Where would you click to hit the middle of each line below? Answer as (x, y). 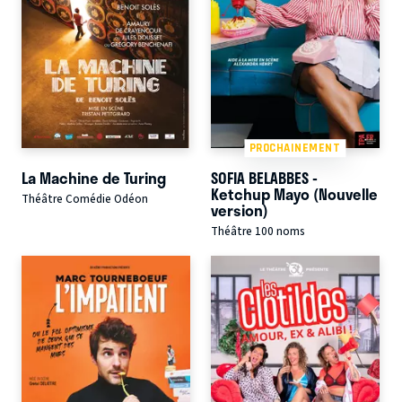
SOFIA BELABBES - (264, 177)
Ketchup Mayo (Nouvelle (294, 193)
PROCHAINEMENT (295, 148)
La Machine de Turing (94, 177)
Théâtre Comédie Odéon (85, 199)
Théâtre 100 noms (258, 231)
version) (239, 210)
